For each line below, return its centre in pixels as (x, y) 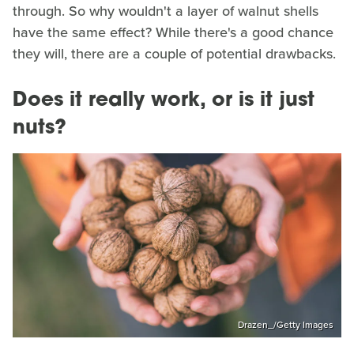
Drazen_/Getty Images (286, 325)
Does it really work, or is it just (164, 100)
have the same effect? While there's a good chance (173, 32)
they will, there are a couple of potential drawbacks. (174, 53)
